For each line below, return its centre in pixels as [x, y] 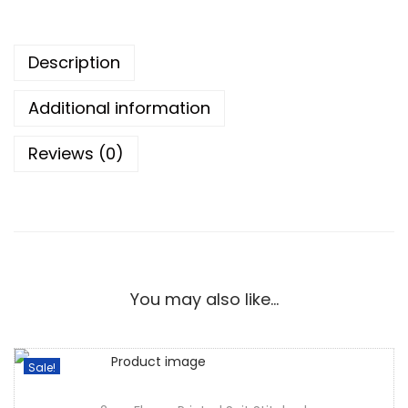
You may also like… [204, 299]
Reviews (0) [76, 153]
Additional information [119, 108]
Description [74, 62]
